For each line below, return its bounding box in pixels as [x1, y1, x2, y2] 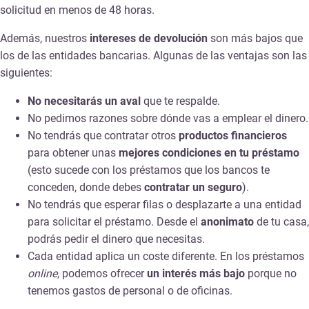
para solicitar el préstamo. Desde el [28, 215, 198, 229]
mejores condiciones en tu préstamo [119, 146, 299, 160]
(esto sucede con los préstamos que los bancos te [28, 163, 270, 177]
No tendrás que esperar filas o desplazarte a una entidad [28, 198, 301, 212]
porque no [248, 267, 297, 281]
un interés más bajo [147, 267, 245, 281]
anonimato [201, 215, 254, 229]
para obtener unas [28, 146, 116, 160]
